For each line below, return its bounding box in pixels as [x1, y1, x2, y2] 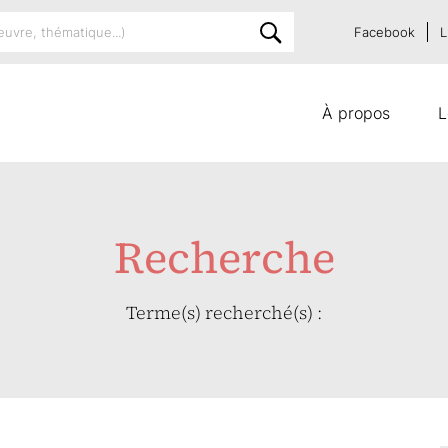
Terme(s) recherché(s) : [126, 300, 322, 325]
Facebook [354, 24, 415, 40]
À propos [322, 103, 390, 123]
